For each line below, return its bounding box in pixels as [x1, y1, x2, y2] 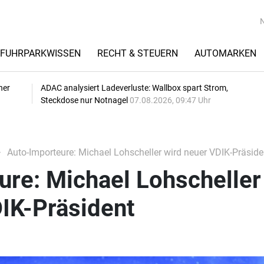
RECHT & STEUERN [97, 48, 178, 59]
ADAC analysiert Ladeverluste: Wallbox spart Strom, [41, 83, 228, 93]
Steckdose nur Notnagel [41, 95, 130, 105]
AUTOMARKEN [194, 48, 256, 59]
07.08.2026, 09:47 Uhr [130, 95, 211, 105]
